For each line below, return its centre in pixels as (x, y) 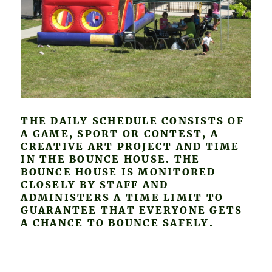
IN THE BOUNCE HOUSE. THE (110, 159)
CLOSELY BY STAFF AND (95, 184)
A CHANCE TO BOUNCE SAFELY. (117, 223)
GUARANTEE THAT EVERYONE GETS (132, 210)
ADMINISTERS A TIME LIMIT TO (122, 197)
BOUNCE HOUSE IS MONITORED (118, 172)
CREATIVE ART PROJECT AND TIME (130, 146)
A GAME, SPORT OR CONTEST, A (120, 133)
